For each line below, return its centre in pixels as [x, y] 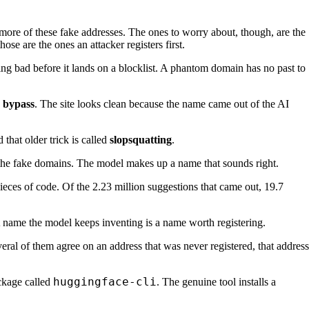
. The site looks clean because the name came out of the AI [162, 103]
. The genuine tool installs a [216, 281]
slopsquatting [141, 139]
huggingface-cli [105, 281]
